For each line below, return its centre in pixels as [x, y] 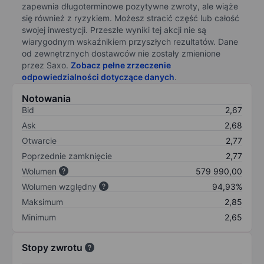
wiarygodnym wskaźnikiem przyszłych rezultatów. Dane [130, 41]
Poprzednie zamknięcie [67, 156]
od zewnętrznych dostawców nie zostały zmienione [121, 53]
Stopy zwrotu [52, 247]
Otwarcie [39, 140]
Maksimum [42, 202]
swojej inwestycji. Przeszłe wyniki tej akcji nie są [114, 29]
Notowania [46, 98]
